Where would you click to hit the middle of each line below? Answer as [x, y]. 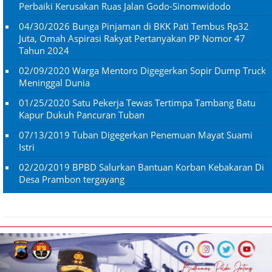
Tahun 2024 [44, 50]
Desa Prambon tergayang [72, 179]
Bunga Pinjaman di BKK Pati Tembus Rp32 [161, 26]
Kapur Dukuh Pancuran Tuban [82, 114]
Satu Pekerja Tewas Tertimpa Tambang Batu [164, 102]
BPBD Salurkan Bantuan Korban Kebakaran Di [168, 167]
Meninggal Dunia [54, 82]
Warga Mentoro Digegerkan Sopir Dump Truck [169, 70]
